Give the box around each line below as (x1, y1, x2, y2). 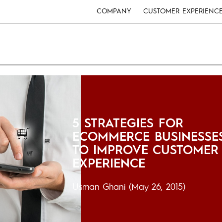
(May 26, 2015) (125, 182, 185, 192)
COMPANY (97, 8, 131, 15)
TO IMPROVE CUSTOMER (72, 144, 219, 157)
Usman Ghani (72, 182, 125, 192)
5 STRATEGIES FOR (72, 117, 183, 130)
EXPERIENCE (72, 158, 145, 170)
